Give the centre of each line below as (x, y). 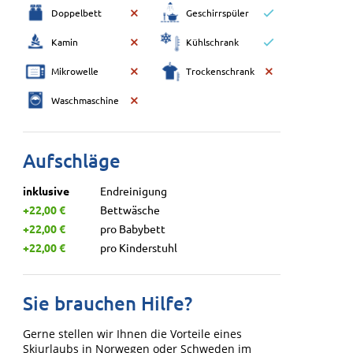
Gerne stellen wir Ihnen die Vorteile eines (133, 334)
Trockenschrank (221, 71)
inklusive (46, 191)
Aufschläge (72, 160)
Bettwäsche (130, 210)
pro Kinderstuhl (139, 247)
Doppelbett (77, 13)
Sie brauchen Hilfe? (108, 303)
